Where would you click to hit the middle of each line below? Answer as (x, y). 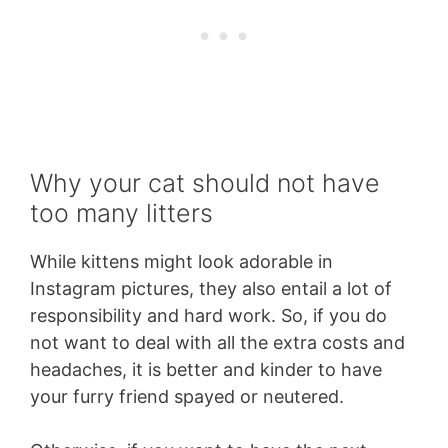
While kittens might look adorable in (181, 262)
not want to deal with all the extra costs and (217, 343)
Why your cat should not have (205, 183)
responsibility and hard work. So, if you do (208, 316)
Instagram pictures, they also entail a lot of (211, 289)
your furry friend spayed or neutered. (187, 397)
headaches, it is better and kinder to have (206, 370)
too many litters (121, 213)
